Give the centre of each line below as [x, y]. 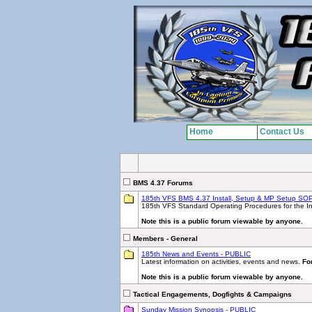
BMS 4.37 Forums [163, 183]
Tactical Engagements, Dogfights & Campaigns [212, 294]
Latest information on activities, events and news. [222, 262]
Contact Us [282, 132]
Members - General [165, 239]
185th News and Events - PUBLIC [196, 254]
